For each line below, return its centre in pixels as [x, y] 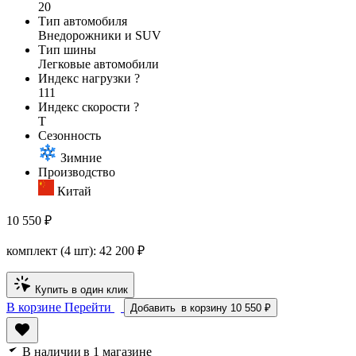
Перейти [88, 307]
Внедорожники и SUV [100, 35]
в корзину [204, 308]
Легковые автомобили [99, 64]
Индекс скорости [84, 106]
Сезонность [70, 135]
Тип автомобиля [83, 21]
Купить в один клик [81, 289]
